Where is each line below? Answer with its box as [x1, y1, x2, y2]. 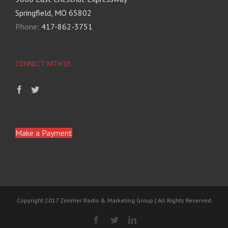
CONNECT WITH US [15, 59, 71, 68]
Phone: [15, 21, 41, 32]
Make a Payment [15, 127, 72, 138]
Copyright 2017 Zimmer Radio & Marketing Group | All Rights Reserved [17, 196, 211, 204]
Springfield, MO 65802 [15, 7, 92, 18]
